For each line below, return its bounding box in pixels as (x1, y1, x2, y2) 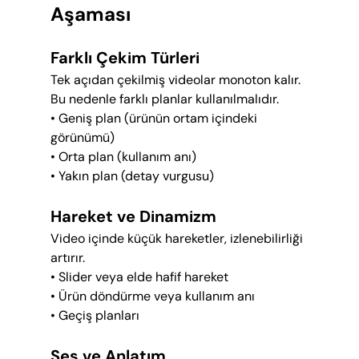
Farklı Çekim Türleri (50, 47, 200, 69)
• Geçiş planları (50, 307, 139, 325)
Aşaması (50, 2, 131, 27)
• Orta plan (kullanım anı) (50, 148, 196, 166)
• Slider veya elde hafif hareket (50, 268, 228, 286)
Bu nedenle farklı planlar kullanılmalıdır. (50, 91, 279, 108)
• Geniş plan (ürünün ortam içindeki (50, 110, 260, 127)
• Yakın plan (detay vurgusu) (50, 167, 214, 185)
